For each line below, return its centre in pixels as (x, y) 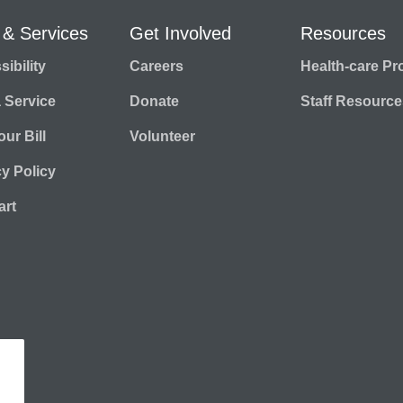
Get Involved (180, 33)
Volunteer (162, 136)
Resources (343, 33)
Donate (154, 101)
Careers (157, 66)
